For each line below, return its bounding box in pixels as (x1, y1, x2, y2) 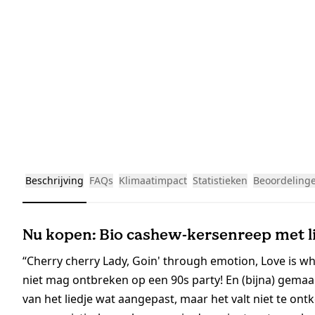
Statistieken (193, 174, 247, 188)
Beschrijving (25, 174, 84, 188)
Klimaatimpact (119, 174, 187, 188)
